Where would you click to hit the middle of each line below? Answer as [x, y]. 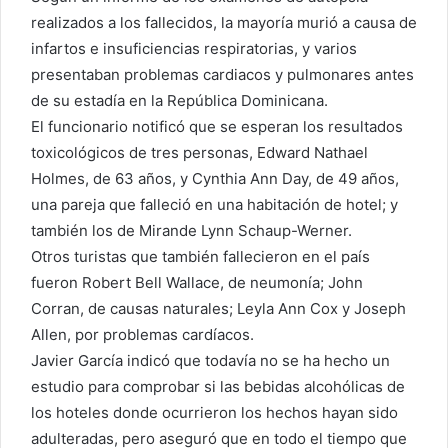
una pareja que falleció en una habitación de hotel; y [214, 205]
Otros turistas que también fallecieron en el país [200, 257]
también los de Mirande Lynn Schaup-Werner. [191, 231]
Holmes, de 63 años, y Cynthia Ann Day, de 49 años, [215, 179]
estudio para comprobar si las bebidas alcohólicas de [218, 387]
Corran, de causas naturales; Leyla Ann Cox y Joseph [218, 309]
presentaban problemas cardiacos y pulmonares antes [222, 75]
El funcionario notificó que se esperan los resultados [217, 127]
